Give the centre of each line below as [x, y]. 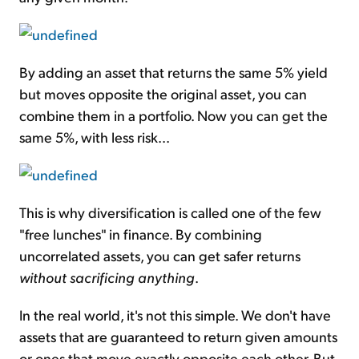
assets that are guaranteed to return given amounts [178, 336]
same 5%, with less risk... [95, 136]
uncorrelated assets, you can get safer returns [160, 255]
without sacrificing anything [107, 276]
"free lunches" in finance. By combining [141, 233]
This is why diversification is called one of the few [170, 212]
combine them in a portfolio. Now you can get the [173, 115]
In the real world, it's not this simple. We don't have [175, 314]
